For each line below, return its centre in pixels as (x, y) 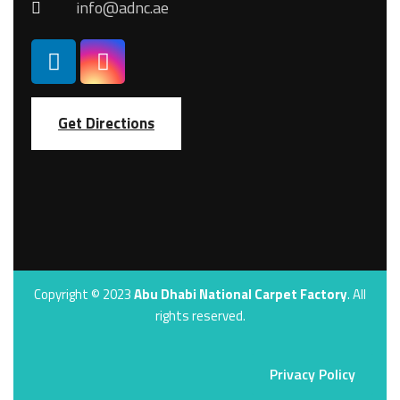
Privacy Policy (312, 374)
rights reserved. (200, 316)
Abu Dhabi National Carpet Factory (241, 294)
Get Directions (106, 123)
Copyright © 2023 (84, 294)
